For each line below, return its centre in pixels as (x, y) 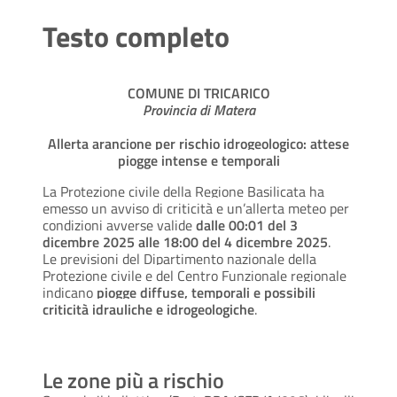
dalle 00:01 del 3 (247, 226)
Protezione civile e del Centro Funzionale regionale (195, 276)
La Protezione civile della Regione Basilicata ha (183, 192)
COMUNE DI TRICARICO (198, 93)
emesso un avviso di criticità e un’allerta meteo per (196, 209)
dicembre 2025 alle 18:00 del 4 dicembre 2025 (185, 242)
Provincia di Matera (198, 110)
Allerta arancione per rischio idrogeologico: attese (198, 144)
